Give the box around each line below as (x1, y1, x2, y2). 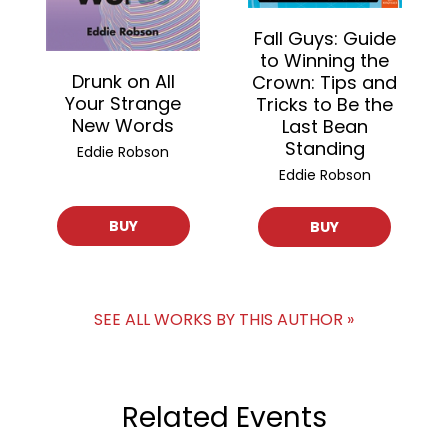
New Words (72, 113, 175, 139)
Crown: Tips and (252, 70, 398, 96)
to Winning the (260, 48, 390, 74)
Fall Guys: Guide (253, 26, 396, 52)
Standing (284, 136, 365, 162)
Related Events (121, 398, 327, 438)
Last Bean (281, 114, 368, 140)
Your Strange (65, 91, 182, 117)
